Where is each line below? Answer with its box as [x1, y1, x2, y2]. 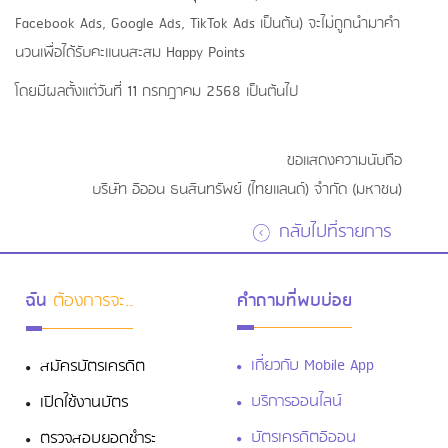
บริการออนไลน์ [251, 388, 343, 415]
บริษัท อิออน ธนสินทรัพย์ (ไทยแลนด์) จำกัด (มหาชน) [91, 177, 402, 202]
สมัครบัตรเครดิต [40, 353, 146, 380]
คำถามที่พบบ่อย [237, 286, 353, 315]
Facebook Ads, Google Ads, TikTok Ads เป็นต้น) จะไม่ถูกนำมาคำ [15, 12, 400, 37]
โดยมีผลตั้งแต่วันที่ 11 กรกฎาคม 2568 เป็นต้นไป [15, 80, 298, 105]
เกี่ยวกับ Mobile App [251, 352, 375, 379]
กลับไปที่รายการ [273, 218, 392, 248]
